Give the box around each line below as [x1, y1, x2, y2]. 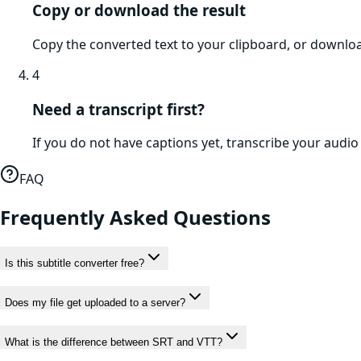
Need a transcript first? [32, 98, 205, 119]
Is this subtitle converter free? [5, 257, 144, 270]
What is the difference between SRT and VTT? [5, 335, 222, 348]
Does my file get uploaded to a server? [5, 296, 185, 309]
